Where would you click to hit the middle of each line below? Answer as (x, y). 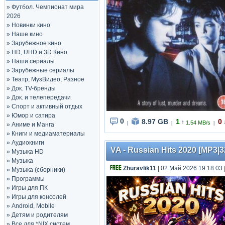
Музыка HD (28, 152)
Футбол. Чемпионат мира (48, 7)
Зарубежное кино (36, 43)
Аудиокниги (28, 143)
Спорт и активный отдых (47, 106)
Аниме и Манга (33, 125)
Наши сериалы (33, 61)
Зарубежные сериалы (43, 70)
